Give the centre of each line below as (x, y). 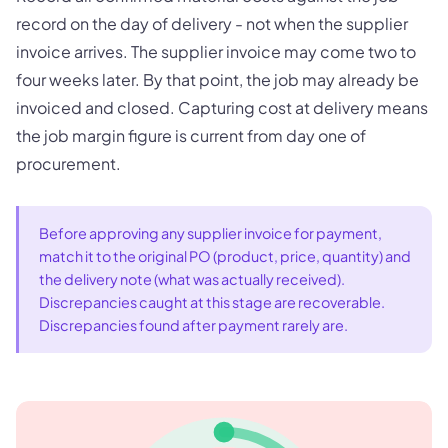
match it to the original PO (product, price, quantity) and (225, 255)
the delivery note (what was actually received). (192, 278)
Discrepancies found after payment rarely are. (193, 324)
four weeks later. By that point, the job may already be (217, 79)
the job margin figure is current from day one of (191, 135)
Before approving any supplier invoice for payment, (210, 232)
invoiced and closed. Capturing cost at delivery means (222, 107)
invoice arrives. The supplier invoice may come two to (216, 51)
